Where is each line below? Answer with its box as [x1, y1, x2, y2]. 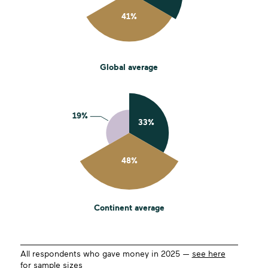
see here [191, 249, 226, 260]
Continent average [93, 203, 165, 214]
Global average [100, 62, 159, 73]
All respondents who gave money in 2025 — [20, 249, 192, 260]
